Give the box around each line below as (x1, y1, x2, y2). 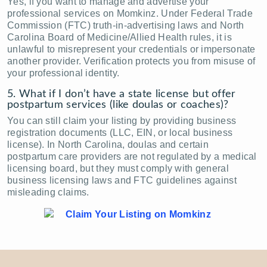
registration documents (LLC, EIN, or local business (7, 127, 233, 138)
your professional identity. (7, 67, 120, 78)
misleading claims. (7, 187, 89, 197)
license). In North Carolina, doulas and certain (7, 139, 209, 150)
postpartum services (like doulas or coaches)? (7, 99, 229, 110)
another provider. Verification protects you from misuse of (7, 55, 256, 66)
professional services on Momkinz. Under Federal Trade (7, 8, 253, 18)
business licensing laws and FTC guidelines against (7, 175, 237, 185)
